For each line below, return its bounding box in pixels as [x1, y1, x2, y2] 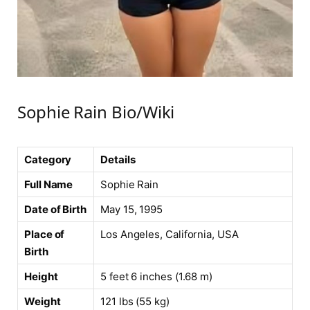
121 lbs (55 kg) [100, 294, 170, 308]
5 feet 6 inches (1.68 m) [100, 269, 213, 283]
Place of [24, 227, 65, 241]
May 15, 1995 [100, 202, 163, 216]
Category [24, 152, 72, 166]
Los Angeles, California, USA [100, 227, 239, 241]
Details [100, 152, 136, 166]
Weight [24, 294, 61, 308]
